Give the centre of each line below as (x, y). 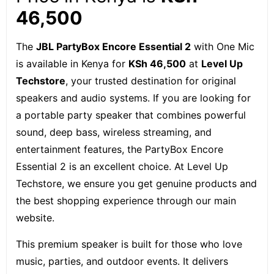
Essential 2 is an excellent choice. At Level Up (122, 166)
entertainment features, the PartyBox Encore (120, 149)
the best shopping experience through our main (126, 200)
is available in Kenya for (72, 63)
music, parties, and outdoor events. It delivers (122, 261)
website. (35, 217)
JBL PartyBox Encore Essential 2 (113, 46)
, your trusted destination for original (151, 80)
